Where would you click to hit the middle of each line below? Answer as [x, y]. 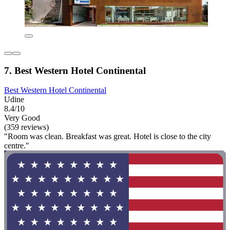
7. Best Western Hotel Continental [75, 70]
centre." [17, 146]
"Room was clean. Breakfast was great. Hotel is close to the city [108, 137]
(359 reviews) [26, 127]
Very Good [22, 118]
